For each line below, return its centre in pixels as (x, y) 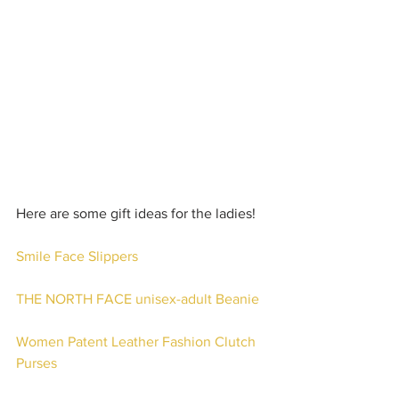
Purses (37, 363)
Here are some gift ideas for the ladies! (136, 213)
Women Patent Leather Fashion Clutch (138, 342)
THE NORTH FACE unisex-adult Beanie (138, 299)
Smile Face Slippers (77, 256)
